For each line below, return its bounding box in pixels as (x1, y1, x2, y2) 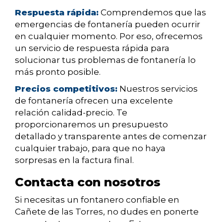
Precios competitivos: (15, 84, 117, 94)
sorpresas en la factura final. (15, 155, 134, 166)
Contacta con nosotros (15, 175, 161, 190)
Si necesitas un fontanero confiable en (15, 195, 179, 205)
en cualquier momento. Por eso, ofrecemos (15, 31, 203, 42)
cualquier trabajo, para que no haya (15, 143, 166, 154)
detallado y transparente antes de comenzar (15, 131, 207, 142)
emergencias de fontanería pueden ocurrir (15, 19, 200, 30)
